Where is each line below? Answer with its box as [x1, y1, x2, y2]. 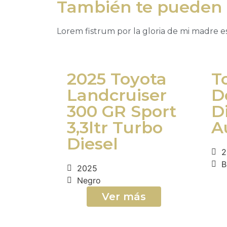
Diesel [67, 133, 118, 154]
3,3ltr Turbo [67, 117, 163, 137]
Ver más [102, 190, 146, 203]
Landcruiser [67, 85, 167, 105]
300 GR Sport [67, 101, 176, 121]
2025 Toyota [67, 68, 167, 89]
